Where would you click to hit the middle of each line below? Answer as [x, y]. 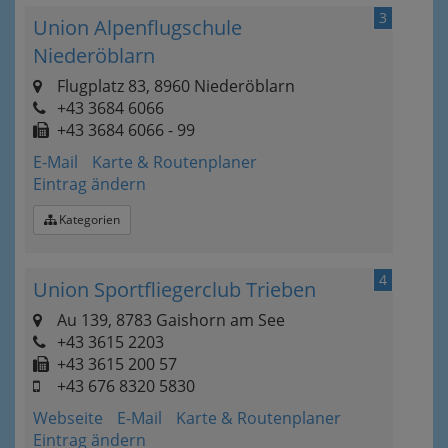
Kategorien [88, 219]
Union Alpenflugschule [137, 27]
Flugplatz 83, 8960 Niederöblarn [174, 86]
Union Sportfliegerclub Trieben [174, 289]
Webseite [68, 418]
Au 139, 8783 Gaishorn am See [169, 320]
